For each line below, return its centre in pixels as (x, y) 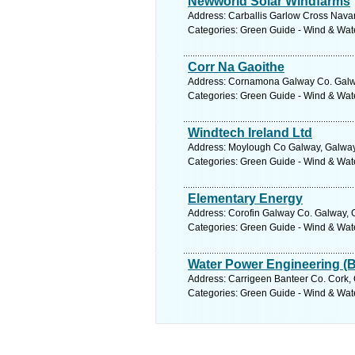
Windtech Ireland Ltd (250, 133)
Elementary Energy (245, 198)
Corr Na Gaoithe (236, 67)
